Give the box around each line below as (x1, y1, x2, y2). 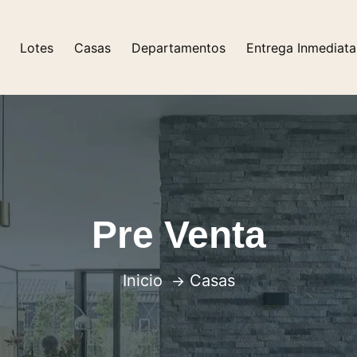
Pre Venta (91, 214, 266, 257)
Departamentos (131, 39, 226, 56)
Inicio (122, 270, 163, 290)
